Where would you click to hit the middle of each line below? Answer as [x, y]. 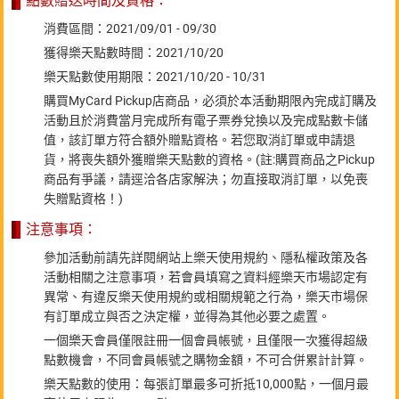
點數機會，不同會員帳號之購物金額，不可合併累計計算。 [206, 359]
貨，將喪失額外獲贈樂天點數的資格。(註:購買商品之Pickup [209, 159]
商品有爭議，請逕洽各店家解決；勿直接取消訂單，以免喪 [206, 179]
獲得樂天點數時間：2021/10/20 [134, 52]
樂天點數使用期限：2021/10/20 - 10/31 [155, 76]
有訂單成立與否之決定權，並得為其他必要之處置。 [187, 316]
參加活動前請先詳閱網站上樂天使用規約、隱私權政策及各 [206, 257]
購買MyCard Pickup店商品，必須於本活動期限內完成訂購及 [210, 100]
